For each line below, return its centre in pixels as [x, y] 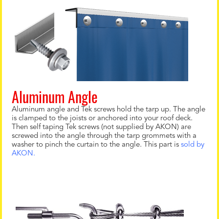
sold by [193, 145]
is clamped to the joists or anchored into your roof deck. [102, 119]
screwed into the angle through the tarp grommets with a [104, 136]
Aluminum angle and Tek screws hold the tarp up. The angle [109, 110]
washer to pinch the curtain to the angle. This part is [96, 145]
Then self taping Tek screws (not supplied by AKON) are [101, 127]
